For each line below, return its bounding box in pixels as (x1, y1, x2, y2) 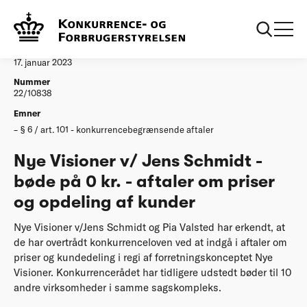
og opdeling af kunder (14, 192, 195, 212)
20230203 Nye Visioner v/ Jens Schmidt (113, 12, 260, 22)
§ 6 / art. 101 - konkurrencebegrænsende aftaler (21, 123, 214, 135)
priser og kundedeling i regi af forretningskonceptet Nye (14, 251, 273, 265)
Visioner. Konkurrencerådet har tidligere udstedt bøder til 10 (14, 266, 292, 280)
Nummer (14, 77, 50, 88)
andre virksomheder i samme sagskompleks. (14, 281, 221, 295)
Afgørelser (48, 12, 85, 22)
